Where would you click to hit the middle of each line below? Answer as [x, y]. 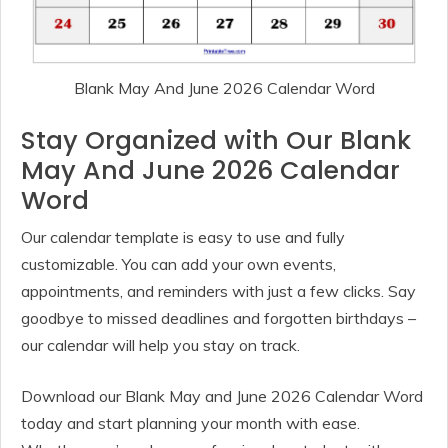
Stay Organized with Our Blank [216, 140]
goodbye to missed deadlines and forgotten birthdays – [218, 317]
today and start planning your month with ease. [190, 422]
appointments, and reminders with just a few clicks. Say [218, 290]
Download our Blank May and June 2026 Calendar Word [222, 395]
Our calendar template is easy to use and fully [183, 236]
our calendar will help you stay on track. [160, 344]
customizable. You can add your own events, [178, 263]
